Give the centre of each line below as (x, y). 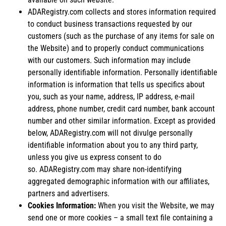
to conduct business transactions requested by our (110, 24)
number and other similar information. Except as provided (122, 121)
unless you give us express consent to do (95, 157)
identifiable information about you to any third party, (113, 145)
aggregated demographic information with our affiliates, (119, 181)
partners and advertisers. (69, 193)
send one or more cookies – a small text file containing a (120, 217)
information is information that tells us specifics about (116, 84)
